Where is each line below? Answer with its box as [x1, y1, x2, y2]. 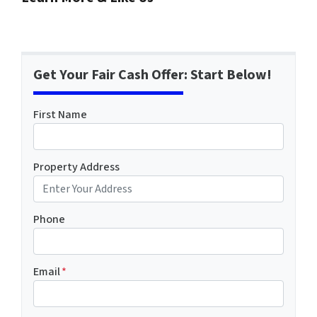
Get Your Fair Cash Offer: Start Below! [33, 64, 272, 85]
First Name [33, 106, 87, 122]
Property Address [33, 158, 120, 175]
